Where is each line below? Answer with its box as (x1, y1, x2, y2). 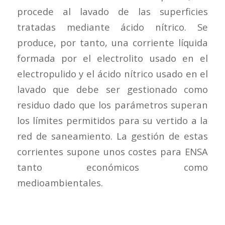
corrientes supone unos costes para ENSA (17, 145, 208, 158)
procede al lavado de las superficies (17, 5, 208, 18)
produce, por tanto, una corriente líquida (17, 36, 208, 49)
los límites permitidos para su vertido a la (17, 114, 208, 127)
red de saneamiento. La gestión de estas (17, 129, 208, 142)
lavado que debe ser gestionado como (17, 82, 208, 95)
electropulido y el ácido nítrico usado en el (17, 67, 208, 80)
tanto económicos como (17, 160, 208, 173)
